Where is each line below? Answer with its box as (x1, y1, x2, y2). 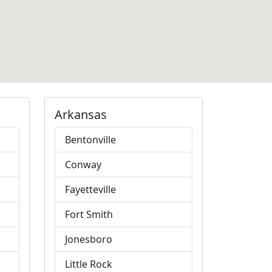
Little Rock (65, 257, 112, 271)
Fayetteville (65, 183, 116, 196)
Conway (65, 158, 101, 171)
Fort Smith (65, 208, 113, 221)
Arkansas (55, 106, 107, 123)
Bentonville (65, 133, 116, 146)
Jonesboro (65, 233, 112, 246)
